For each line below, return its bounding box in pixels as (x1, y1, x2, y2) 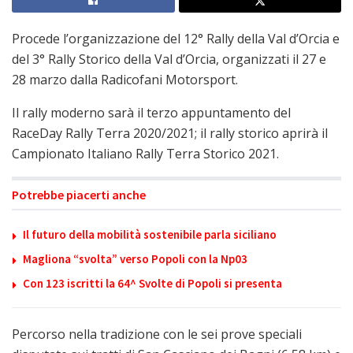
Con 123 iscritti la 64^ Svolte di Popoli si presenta (23, 275, 282, 291)
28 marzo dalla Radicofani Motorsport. (12, 70, 238, 88)
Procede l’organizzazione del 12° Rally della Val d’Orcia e (12, 29, 340, 47)
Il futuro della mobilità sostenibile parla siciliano (23, 226, 277, 242)
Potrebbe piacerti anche (12, 186, 146, 203)
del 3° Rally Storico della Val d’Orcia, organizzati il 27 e (12, 50, 326, 68)
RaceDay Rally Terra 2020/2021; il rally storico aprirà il (12, 124, 328, 142)
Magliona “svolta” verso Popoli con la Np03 (23, 251, 247, 266)
